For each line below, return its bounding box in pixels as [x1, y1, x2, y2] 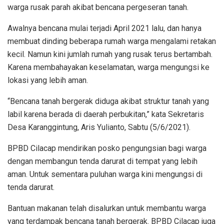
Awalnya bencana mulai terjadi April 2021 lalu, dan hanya [7, 23, 201, 33]
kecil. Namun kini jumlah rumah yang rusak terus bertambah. [7, 49, 212, 59]
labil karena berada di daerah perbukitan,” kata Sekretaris [7, 109, 204, 119]
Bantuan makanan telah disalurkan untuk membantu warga [7, 203, 206, 213]
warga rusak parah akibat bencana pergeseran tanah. [7, 2, 188, 12]
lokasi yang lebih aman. [7, 75, 88, 85]
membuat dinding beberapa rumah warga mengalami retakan [7, 36, 216, 46]
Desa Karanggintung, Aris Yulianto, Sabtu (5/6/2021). [7, 122, 190, 132]
